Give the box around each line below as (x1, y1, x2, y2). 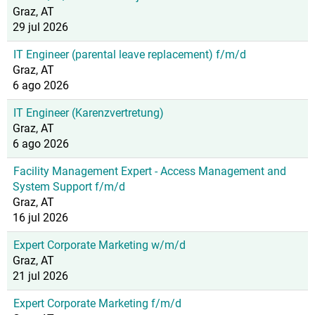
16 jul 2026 (13, 211, 68, 224)
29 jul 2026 (13, 20, 68, 34)
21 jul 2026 (13, 269, 68, 283)
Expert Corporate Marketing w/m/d (13, 238, 186, 252)
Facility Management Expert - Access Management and (13, 165, 286, 178)
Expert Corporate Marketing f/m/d (13, 297, 181, 310)
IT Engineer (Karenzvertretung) (13, 106, 164, 120)
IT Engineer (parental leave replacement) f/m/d (13, 48, 246, 61)
